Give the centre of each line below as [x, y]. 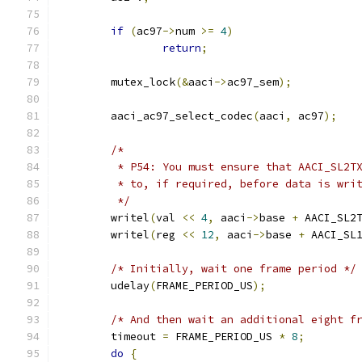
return [182, 48]
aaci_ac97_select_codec [182, 116]
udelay [130, 286]
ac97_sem [253, 82]
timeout [137, 337]
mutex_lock [143, 82]
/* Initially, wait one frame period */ [234, 269]
